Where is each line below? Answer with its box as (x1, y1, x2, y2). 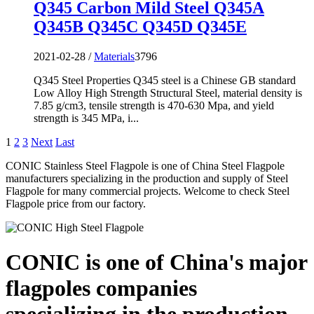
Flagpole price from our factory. (6, 198, 146, 210)
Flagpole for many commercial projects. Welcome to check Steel (6, 185, 289, 198)
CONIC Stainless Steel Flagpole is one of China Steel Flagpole (6, 160, 285, 172)
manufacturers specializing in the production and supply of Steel (6, 172, 288, 185)
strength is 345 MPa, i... (34, 112, 139, 125)
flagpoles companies (6, 275, 197, 301)
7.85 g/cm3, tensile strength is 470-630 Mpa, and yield (34, 100, 274, 112)
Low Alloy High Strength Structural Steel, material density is (34, 87, 302, 100)
